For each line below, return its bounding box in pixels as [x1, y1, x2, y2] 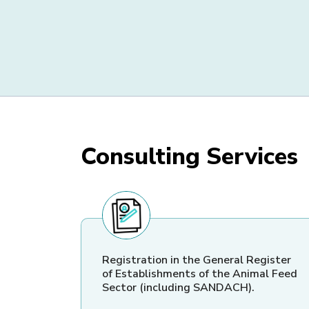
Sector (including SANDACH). [102, 280, 255, 296]
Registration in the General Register [102, 252, 291, 268]
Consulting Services [81, 141, 298, 173]
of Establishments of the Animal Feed [102, 266, 297, 282]
